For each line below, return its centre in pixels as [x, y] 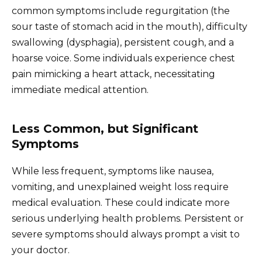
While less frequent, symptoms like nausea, [113, 171]
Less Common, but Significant [105, 129]
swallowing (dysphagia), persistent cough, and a [123, 43]
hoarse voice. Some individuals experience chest [123, 58]
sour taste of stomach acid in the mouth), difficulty [130, 27]
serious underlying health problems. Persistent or [128, 219]
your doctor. [41, 250]
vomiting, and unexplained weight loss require [120, 187]
